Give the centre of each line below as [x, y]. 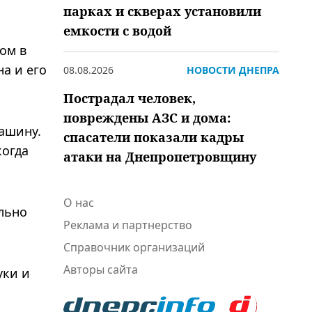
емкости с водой [117, 31]
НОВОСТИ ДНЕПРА [233, 70]
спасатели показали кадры [154, 137]
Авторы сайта [101, 270]
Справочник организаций [134, 247]
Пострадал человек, [130, 98]
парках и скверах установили [162, 11]
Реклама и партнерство [128, 225]
